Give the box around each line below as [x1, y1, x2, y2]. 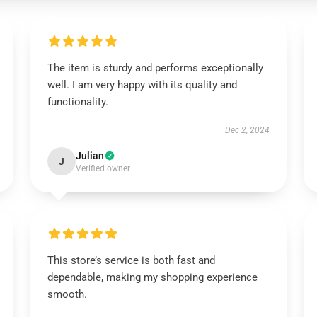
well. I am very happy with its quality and [47, 79, 237, 91]
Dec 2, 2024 [225, 125, 270, 135]
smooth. [47, 288, 87, 301]
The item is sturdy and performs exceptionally [47, 62, 263, 74]
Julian [75, 150, 104, 161]
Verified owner [75, 163, 130, 173]
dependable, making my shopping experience [47, 271, 258, 284]
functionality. [47, 96, 108, 108]
